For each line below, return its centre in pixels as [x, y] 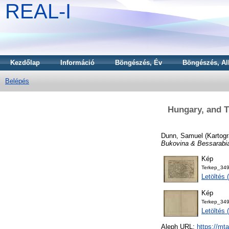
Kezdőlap [25, 63]
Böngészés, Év [139, 63]
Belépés [17, 81]
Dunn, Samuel [182, 135]
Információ [77, 63]
